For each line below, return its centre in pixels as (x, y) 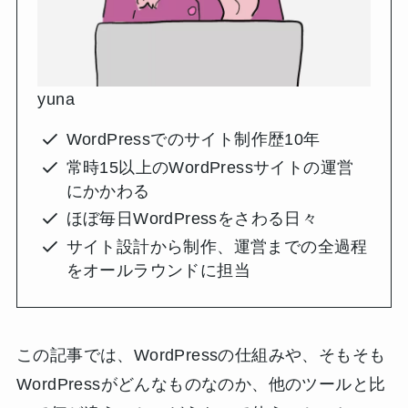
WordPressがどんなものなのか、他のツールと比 (201, 384)
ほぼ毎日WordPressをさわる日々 (192, 219)
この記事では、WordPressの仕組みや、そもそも (201, 355)
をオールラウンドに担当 (158, 270)
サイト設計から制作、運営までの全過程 (217, 246)
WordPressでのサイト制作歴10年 (193, 140)
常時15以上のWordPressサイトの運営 (210, 167)
